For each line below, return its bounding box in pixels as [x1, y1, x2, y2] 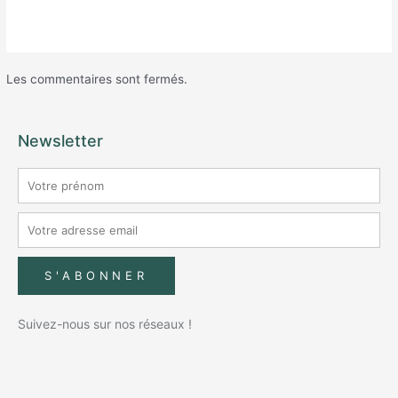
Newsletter [18, 131, 103, 150]
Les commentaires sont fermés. [6, 72, 188, 87]
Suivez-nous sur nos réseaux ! [18, 315, 192, 331]
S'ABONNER [44, 267, 149, 283]
